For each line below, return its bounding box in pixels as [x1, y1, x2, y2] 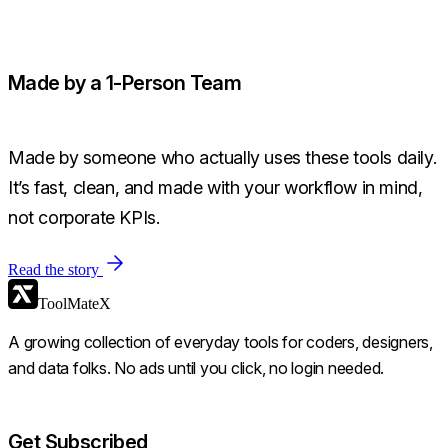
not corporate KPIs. [8, 207, 160, 229]
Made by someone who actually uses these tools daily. [8, 147, 437, 169]
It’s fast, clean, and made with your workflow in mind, [8, 177, 423, 199]
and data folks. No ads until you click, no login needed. [8, 358, 384, 379]
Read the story [8, 261, 99, 279]
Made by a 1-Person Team [8, 70, 242, 95]
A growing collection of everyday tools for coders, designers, [8, 332, 433, 353]
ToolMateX [38, 295, 111, 313]
